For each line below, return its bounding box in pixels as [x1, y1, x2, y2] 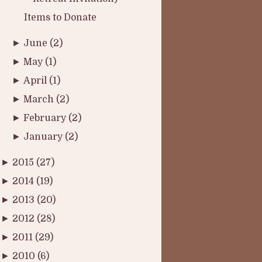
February [23, 113, 69, 123]
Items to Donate [23, 12, 96, 23]
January [23, 132, 65, 142]
